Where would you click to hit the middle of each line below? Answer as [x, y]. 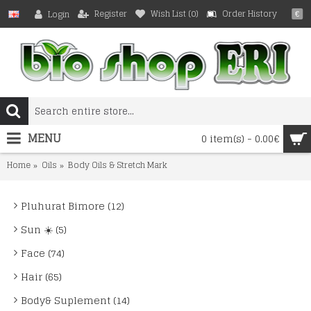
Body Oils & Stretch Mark [118, 165]
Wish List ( [170, 14]
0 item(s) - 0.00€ [241, 138]
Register [110, 14]
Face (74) [43, 253]
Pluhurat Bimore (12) [73, 206]
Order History [249, 14]
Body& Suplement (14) [75, 300]
